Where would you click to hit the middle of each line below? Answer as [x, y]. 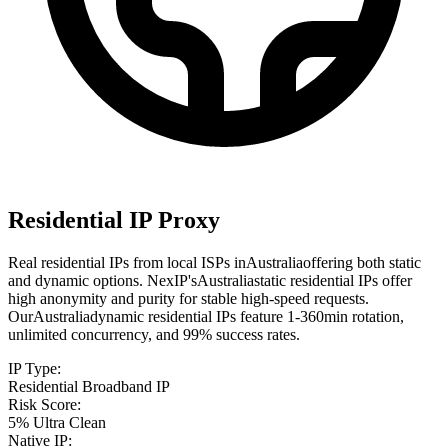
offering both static [362, 262]
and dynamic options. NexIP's [102, 280]
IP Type [32, 368]
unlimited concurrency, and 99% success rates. [154, 334]
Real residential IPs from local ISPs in [127, 262]
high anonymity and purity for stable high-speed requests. [188, 298]
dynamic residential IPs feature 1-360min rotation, [247, 316]
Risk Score [42, 404]
